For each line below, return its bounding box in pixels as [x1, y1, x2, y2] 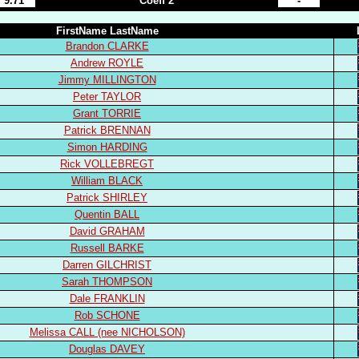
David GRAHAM [69, 225, 145, 237]
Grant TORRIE [73, 107, 141, 119]
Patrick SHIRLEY [67, 192, 147, 204]
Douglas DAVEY [69, 343, 145, 355]
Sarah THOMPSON [62, 276, 152, 288]
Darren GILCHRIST [63, 259, 151, 271]
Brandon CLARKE [65, 40, 149, 52]
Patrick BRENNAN [63, 124, 151, 136]
